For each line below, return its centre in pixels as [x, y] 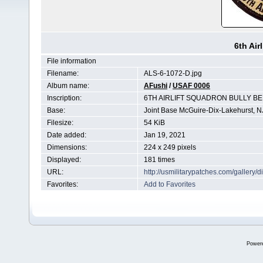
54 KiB [154, 123]
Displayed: [64, 160]
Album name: [68, 86]
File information [72, 61]
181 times [159, 160]
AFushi [156, 86]
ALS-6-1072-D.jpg [173, 73]
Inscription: [64, 98]
